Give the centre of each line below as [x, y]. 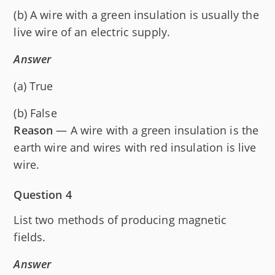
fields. [30, 237]
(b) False [35, 113]
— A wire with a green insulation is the [156, 130]
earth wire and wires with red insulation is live [135, 148]
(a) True [33, 86]
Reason [33, 130]
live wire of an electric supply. [92, 32]
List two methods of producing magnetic [120, 220]
